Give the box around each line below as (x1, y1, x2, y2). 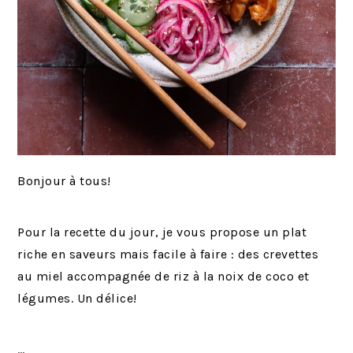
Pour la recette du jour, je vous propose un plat (17, 224, 307, 240)
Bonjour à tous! (17, 173, 111, 188)
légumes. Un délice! (17, 290, 137, 306)
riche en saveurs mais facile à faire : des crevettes (17, 246, 319, 262)
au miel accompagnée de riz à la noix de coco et (17, 268, 310, 284)
